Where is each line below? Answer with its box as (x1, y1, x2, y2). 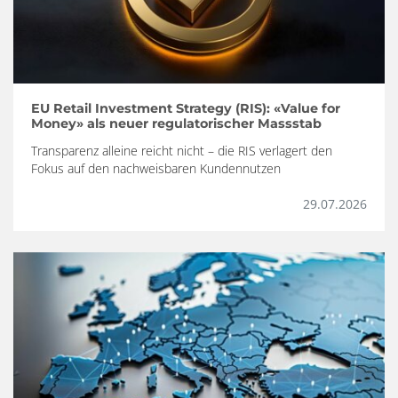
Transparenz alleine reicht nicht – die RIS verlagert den (31, 142, 332, 160)
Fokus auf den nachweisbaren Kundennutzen (31, 160, 281, 178)
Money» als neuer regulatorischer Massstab (31, 115, 322, 132)
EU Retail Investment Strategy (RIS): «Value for (31, 100, 340, 117)
